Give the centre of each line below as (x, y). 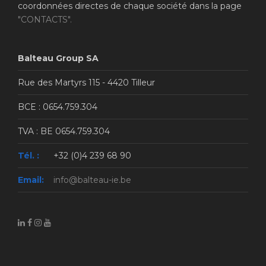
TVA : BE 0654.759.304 (64, 131)
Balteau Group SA (58, 58)
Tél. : (28, 155)
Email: (31, 180)
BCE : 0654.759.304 (58, 107)
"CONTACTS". (45, 19)
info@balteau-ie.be (92, 180)
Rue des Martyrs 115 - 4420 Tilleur (86, 82)
